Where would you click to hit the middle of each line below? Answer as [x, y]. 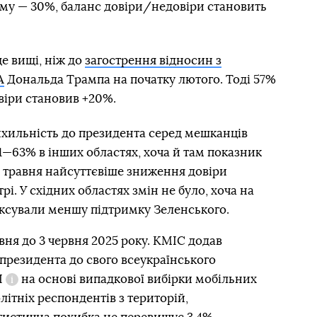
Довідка [28, 289]
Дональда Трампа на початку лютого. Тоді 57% [140, 80]
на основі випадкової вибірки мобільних [137, 279]
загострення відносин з [153, 60]
